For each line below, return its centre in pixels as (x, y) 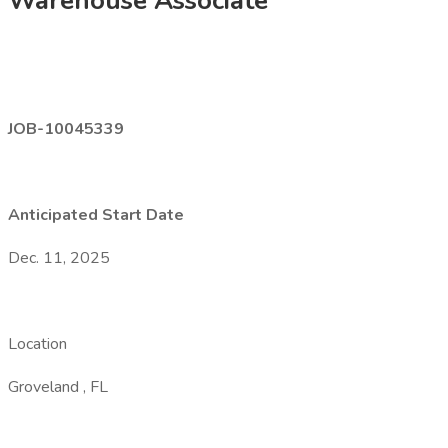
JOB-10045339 (66, 129)
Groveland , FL (58, 387)
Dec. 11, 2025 (59, 258)
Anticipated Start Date (96, 215)
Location (41, 344)
